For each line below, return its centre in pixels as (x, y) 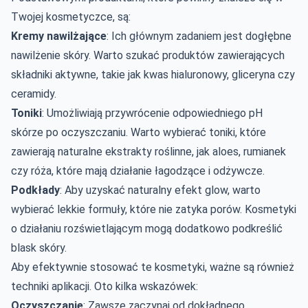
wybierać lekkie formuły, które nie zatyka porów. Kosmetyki (154, 209)
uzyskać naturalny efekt (144, 190)
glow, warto (231, 190)
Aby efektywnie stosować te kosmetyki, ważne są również (153, 267)
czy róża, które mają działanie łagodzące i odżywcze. (138, 170)
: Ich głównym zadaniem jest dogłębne (199, 36)
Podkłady (35, 190)
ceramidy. (34, 93)
